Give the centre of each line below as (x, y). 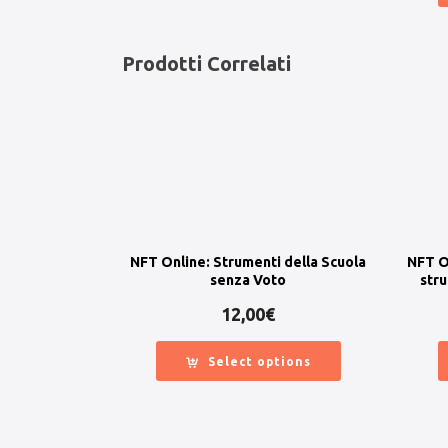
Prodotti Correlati (206, 64)
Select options (259, 362)
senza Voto (248, 280)
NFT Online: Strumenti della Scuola (248, 262)
